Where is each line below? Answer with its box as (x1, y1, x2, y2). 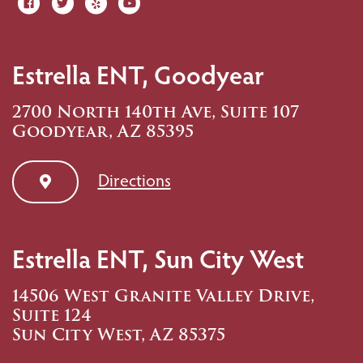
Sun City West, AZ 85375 (12, 322, 225, 348)
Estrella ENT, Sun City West (12, 240, 304, 276)
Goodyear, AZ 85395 (12, 117, 194, 144)
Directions (97, 166, 171, 191)
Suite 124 (12, 302, 92, 329)
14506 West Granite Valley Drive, (12, 283, 314, 310)
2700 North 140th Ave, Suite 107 (12, 98, 299, 125)
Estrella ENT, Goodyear (12, 55, 264, 92)
